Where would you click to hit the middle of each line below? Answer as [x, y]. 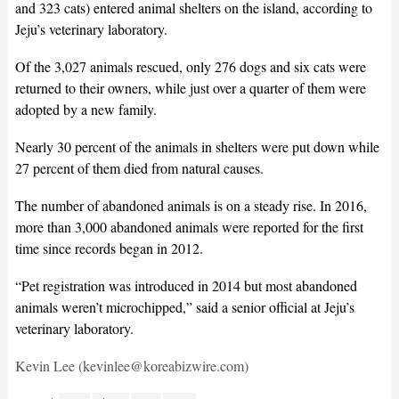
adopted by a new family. [85, 109]
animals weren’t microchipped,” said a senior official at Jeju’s [184, 306]
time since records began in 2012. [109, 248]
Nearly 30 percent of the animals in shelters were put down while [197, 146]
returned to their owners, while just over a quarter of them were [190, 87]
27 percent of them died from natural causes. [139, 167]
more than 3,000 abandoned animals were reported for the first [189, 226]
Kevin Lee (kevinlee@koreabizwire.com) [134, 365]
